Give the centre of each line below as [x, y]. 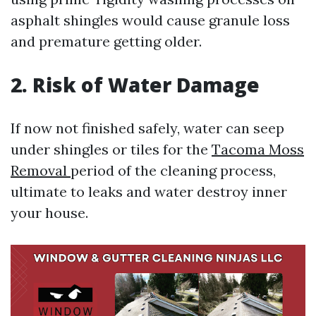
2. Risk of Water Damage [135, 85]
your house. [49, 213]
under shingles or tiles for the [111, 149]
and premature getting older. [106, 41]
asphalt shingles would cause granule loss [150, 20]
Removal [41, 170]
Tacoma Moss [258, 149]
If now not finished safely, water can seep [147, 128]
